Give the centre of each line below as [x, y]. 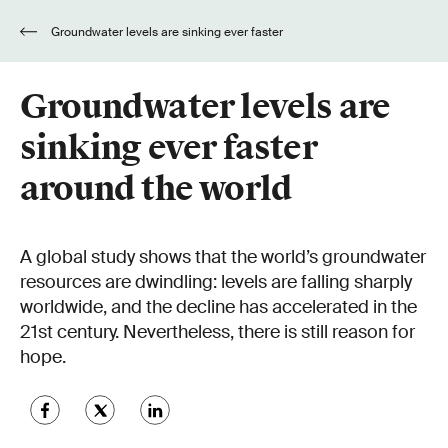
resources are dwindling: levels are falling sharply [216, 282]
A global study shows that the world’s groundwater [223, 257]
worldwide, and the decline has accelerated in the [218, 307]
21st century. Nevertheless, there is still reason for [217, 332]
